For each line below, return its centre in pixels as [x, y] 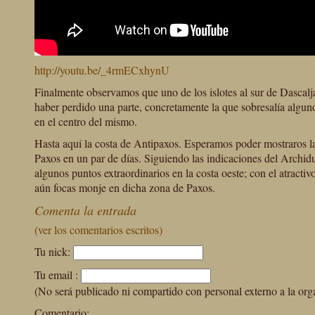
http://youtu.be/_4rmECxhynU [102, 70]
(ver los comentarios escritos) [98, 230]
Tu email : [56, 275]
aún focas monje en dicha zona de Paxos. [125, 187]
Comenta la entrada [85, 210]
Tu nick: [52, 251]
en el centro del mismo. [86, 121]
